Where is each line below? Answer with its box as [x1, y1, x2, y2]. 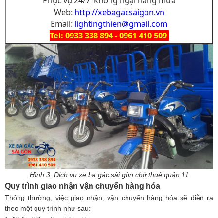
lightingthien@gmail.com [74, 18, 167, 30]
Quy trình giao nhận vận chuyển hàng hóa [5, 182, 160, 190]
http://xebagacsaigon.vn [74, 7, 164, 18]
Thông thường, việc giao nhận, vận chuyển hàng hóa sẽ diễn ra [5, 194, 213, 201]
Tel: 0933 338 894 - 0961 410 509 [49, 30, 169, 41]
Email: [51, 18, 74, 30]
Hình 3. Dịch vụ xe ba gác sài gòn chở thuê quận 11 [29, 171, 189, 179]
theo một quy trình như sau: [5, 204, 91, 212]
